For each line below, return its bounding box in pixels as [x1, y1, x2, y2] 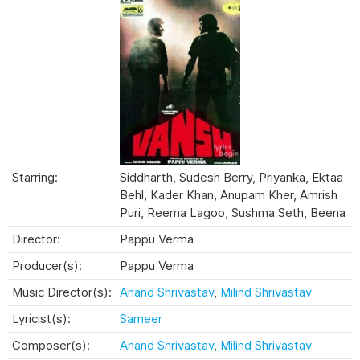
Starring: [12, 169, 58, 185]
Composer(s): [12, 337, 90, 353]
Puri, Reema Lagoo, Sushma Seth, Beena [120, 204, 346, 220]
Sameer [120, 310, 162, 326]
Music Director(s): [12, 284, 112, 300]
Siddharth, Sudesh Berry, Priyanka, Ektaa [120, 169, 343, 185]
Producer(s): [12, 257, 82, 273]
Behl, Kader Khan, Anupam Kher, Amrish [120, 186, 337, 202]
